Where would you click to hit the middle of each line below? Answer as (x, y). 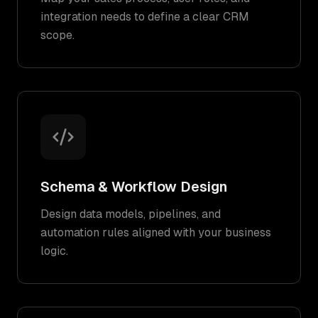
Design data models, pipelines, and (131, 214)
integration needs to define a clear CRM (145, 17)
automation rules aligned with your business (156, 232)
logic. (54, 251)
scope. (57, 35)
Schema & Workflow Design (134, 187)
